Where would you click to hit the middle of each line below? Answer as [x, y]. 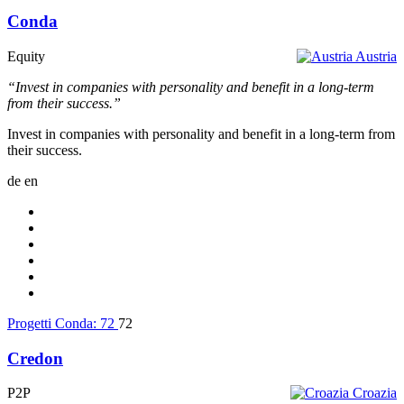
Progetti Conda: [54, 323]
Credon [35, 358]
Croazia [375, 393]
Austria [376, 56]
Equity [26, 56]
